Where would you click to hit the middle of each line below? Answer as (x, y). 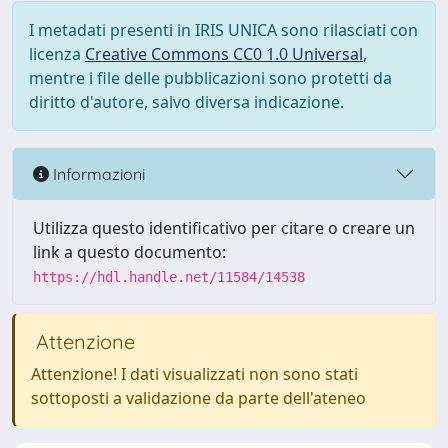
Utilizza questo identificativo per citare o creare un (224, 228)
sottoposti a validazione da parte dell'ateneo (198, 398)
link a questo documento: (129, 252)
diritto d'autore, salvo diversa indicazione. (186, 102)
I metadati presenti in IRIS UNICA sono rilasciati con (223, 30)
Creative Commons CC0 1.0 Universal (224, 54)
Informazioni (97, 173)
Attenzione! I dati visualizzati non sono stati (194, 374)
